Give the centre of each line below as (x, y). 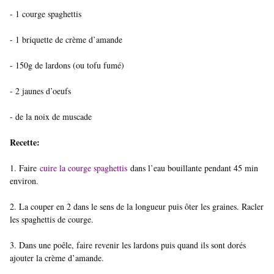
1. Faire (25, 168)
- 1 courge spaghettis (46, 14)
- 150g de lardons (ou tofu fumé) (67, 65)
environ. (24, 181)
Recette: (26, 143)
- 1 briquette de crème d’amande (66, 40)
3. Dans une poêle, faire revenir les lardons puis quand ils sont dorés (128, 245)
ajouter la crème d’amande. (57, 258)
